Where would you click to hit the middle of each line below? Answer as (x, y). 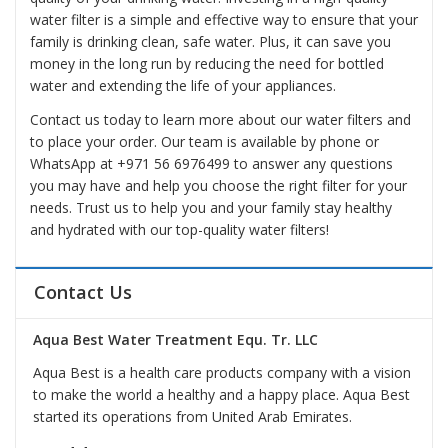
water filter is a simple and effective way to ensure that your (224, 20)
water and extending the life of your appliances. (183, 86)
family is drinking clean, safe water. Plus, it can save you (210, 42)
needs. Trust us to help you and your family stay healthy (211, 207)
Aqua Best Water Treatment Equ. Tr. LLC (175, 339)
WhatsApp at (73, 163)
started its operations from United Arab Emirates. (192, 417)
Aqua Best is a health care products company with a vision (221, 373)
